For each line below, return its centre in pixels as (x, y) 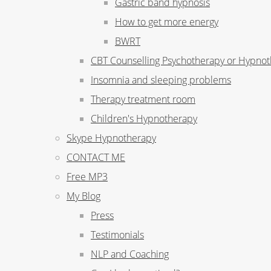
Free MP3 (87, 177)
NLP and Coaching (130, 254)
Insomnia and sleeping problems (161, 80)
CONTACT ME (96, 157)
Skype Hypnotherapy (111, 138)
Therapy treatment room (143, 99)
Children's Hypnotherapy (144, 119)
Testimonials (117, 235)
